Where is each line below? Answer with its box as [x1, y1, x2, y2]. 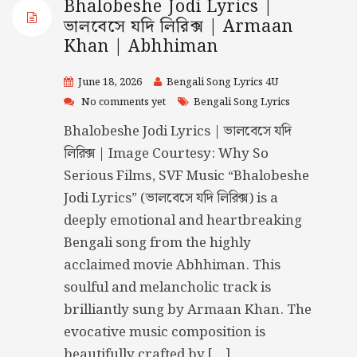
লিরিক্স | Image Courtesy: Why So [64, 143, 269, 166]
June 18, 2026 [78, 74, 142, 92]
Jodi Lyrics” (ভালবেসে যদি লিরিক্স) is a [64, 187, 278, 210]
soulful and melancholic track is [64, 277, 271, 300]
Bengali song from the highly [64, 232, 251, 255]
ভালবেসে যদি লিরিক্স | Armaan [64, 14, 293, 41]
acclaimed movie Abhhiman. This [64, 254, 280, 277]
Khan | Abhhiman [64, 33, 218, 61]
